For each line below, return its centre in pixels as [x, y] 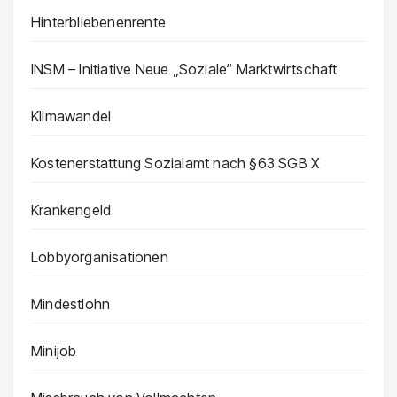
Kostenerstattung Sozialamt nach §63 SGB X [176, 163]
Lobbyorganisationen [100, 257]
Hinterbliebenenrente [98, 22]
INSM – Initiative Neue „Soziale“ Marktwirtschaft [184, 69]
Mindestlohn [71, 304]
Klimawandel [71, 116]
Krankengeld [71, 210]
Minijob [54, 350]
